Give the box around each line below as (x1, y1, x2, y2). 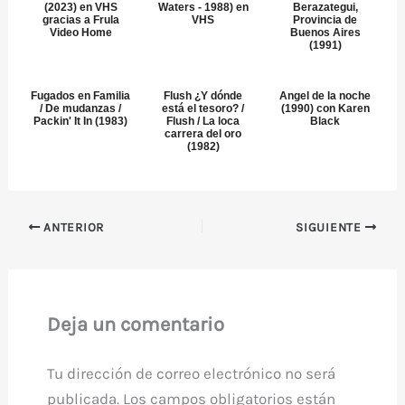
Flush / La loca (166, 115, 240, 127)
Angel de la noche (279, 89, 372, 102)
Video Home (49, 26, 112, 39)
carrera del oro (165, 127, 241, 140)
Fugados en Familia (31, 89, 131, 102)
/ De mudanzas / (40, 102, 122, 115)
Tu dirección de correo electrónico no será (46, 363, 335, 382)
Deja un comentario (46, 312, 224, 336)
